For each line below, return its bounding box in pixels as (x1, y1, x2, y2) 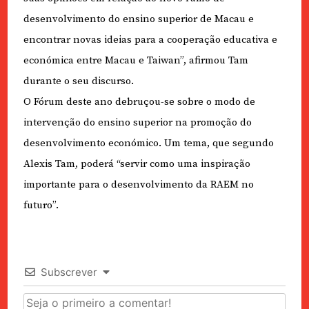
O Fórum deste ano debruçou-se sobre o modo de (23, 94, 255, 108)
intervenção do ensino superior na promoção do (23, 115, 252, 129)
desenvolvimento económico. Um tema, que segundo (23, 136, 274, 150)
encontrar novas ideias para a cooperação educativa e (23, 32, 277, 46)
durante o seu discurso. (23, 74, 134, 88)
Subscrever (40, 265, 97, 279)
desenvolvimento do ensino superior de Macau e (23, 12, 254, 26)
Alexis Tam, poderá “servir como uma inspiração (23, 157, 250, 170)
